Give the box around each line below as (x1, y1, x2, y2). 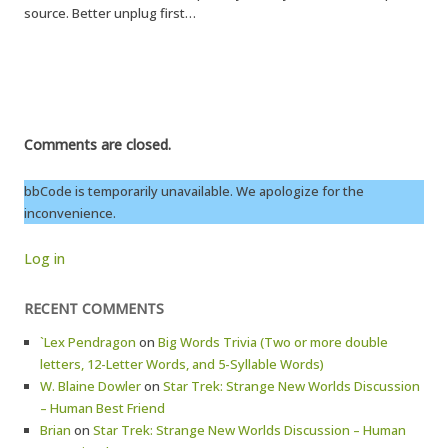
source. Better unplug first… (24, 4, 196, 22)
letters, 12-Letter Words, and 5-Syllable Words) (40, 355, 324, 373)
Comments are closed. (24, 135, 171, 154)
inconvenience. (24, 204, 116, 222)
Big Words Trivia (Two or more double (158, 333, 388, 351)
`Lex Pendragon (40, 333, 136, 351)
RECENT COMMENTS (24, 299, 164, 318)
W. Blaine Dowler (40, 377, 141, 395)
